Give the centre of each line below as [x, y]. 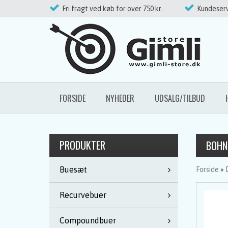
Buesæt [73, 169]
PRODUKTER [82, 145]
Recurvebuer [83, 195]
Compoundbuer [88, 220]
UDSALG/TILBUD [180, 98]
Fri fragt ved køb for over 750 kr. [112, 9]
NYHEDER [120, 98]
